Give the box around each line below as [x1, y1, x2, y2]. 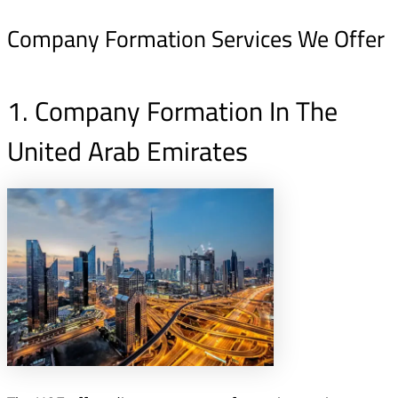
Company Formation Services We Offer [7, 17, 385, 61]
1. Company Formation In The [7, 86, 338, 137]
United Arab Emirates [7, 126, 248, 177]
